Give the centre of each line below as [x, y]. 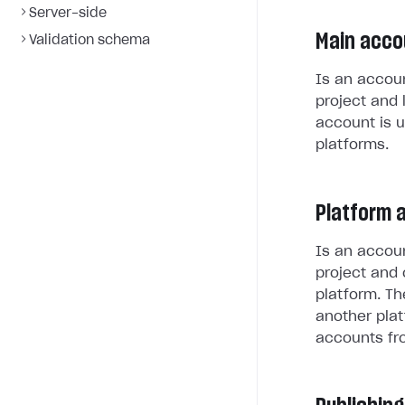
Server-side [68, 14]
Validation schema [89, 41]
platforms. [352, 145]
